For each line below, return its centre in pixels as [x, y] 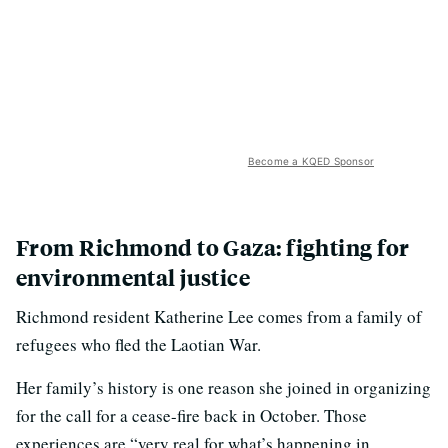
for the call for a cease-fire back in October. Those [191, 416]
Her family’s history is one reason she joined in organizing [223, 388]
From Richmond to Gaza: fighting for [213, 248]
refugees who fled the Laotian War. [138, 345]
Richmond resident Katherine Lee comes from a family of [219, 317]
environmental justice [133, 278]
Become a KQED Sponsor [310, 161]
